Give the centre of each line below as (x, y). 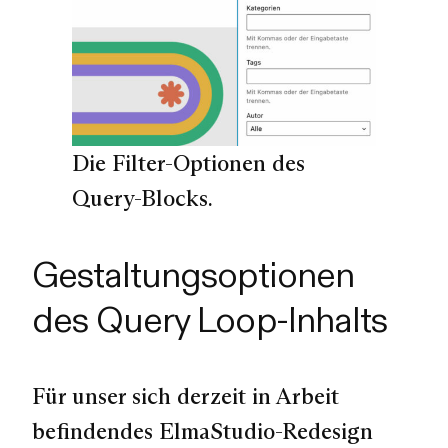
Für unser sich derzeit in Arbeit (185, 395)
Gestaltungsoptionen (193, 275)
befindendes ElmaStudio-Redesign (202, 430)
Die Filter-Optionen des (188, 162)
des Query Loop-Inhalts (209, 320)
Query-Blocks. (142, 197)
